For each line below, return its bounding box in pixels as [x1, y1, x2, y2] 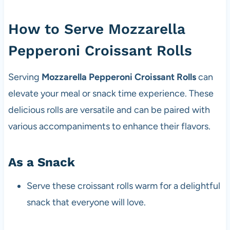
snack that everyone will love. [26, 196, 146, 208]
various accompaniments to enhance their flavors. [8, 120, 210, 132]
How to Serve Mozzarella [8, 20, 185, 37]
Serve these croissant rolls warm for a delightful [26, 180, 220, 191]
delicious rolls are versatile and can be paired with [8, 104, 210, 116]
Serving [8, 71, 42, 83]
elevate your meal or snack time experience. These [8, 87, 214, 99]
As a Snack [8, 155, 75, 169]
